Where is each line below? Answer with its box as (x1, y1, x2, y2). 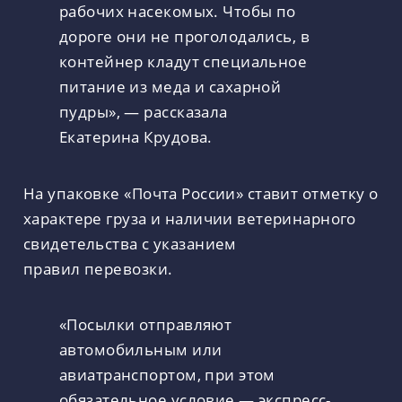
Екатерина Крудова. (59, 125, 221, 147)
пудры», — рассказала (59, 100, 228, 122)
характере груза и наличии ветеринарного (23, 206, 356, 229)
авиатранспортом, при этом (59, 363, 275, 386)
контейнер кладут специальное (59, 49, 308, 72)
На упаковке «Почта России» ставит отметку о (23, 181, 379, 204)
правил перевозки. (23, 257, 181, 279)
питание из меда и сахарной (59, 74, 282, 97)
